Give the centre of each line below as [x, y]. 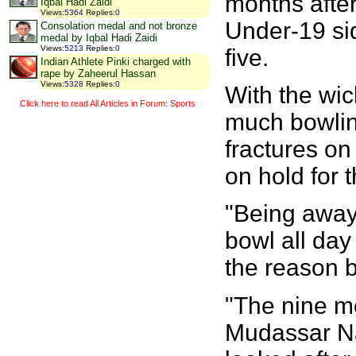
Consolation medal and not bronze [119, 26]
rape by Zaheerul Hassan [98, 74]
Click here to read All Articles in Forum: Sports [107, 103]
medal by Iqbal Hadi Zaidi [99, 38]
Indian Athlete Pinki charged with [116, 62]
